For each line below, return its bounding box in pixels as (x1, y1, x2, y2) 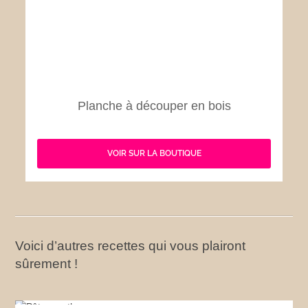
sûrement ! (15, 256, 78, 271)
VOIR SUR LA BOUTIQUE (107, 148, 201, 159)
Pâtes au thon (116, 287, 192, 301)
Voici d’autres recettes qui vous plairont (15, 238, 246, 253)
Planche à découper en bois (77, 98, 231, 113)
